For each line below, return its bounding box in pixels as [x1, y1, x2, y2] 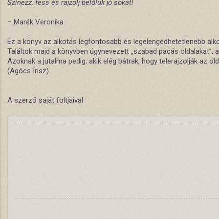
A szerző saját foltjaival [7, 96, 89, 105]
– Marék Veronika [7, 18, 66, 26]
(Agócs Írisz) [7, 66, 49, 75]
